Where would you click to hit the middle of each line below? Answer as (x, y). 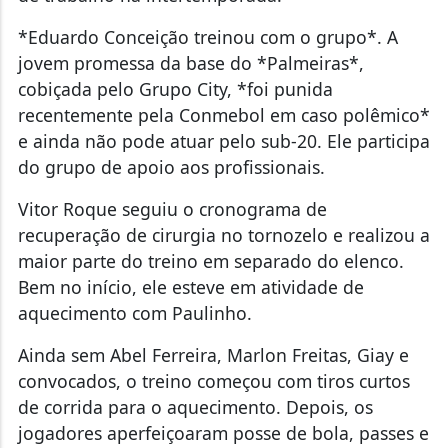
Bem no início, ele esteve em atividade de (190, 287)
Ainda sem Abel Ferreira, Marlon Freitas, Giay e (213, 355)
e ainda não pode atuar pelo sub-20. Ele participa (223, 141)
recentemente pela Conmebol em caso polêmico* (223, 115)
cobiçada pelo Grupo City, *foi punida (175, 89)
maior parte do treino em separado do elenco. (210, 261)
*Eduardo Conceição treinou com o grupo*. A (207, 37)
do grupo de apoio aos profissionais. (171, 167)
